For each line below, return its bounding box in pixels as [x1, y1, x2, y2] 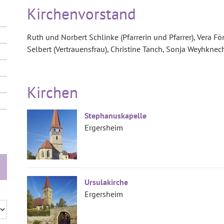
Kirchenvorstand [27, 3, 136, 24]
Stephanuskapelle [84, 110, 146, 120]
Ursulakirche [84, 177, 128, 187]
